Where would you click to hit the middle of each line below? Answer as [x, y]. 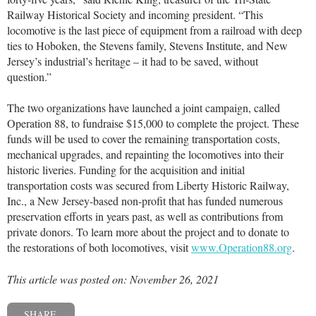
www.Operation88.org [242, 248]
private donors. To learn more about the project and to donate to [148, 232]
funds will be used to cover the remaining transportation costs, [144, 139]
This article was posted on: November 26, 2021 [113, 279]
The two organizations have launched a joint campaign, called [144, 108]
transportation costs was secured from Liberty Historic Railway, [148, 186]
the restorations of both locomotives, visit [99, 248]
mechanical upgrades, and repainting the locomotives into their [145, 154]
